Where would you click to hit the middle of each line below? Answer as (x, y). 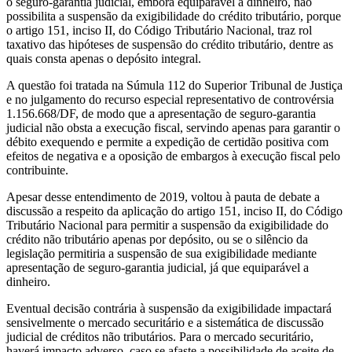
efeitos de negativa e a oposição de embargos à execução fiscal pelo (173, 156)
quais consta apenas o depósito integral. (104, 58)
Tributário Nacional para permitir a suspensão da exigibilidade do (167, 225)
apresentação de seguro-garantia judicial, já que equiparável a (158, 267)
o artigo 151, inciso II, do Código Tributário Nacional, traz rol (159, 30)
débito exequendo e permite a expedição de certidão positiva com (167, 141)
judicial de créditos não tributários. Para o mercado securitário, (160, 336)
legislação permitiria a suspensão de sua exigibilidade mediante (161, 253)
